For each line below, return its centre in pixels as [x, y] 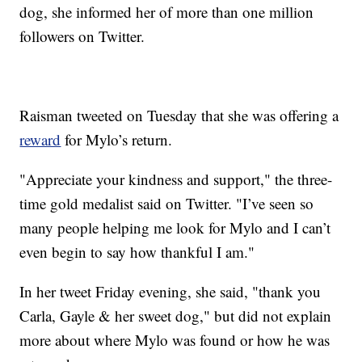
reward [40, 140]
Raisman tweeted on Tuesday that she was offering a [179, 116]
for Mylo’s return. [117, 140]
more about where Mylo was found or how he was [175, 340]
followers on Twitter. [82, 36]
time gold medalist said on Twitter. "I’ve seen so [167, 204]
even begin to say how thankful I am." [137, 252]
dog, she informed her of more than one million [167, 12]
